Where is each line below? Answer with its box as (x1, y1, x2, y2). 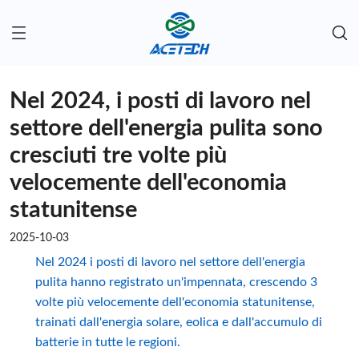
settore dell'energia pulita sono (10, 117, 323, 141)
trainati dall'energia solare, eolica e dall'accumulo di (34, 316, 322, 329)
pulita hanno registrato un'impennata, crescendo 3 (34, 276, 317, 289)
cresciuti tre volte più (10, 144, 227, 168)
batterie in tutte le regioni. (34, 336, 180, 349)
